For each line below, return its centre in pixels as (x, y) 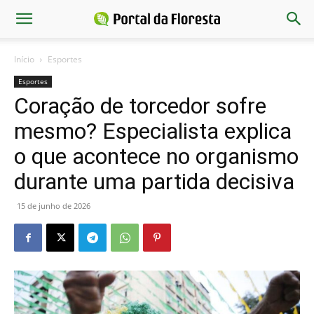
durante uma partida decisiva (154, 182)
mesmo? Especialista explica (153, 131)
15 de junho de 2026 (54, 206)
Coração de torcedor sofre (140, 106)
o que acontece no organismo (156, 156)
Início (24, 59)
